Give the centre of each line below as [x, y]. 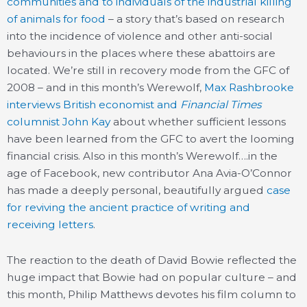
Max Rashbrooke [249, 87]
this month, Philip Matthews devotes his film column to [151, 294]
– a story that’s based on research [195, 19]
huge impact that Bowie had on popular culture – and [152, 277]
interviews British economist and [94, 104]
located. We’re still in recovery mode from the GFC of [148, 70]
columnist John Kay [59, 121]
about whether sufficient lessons [198, 121]
